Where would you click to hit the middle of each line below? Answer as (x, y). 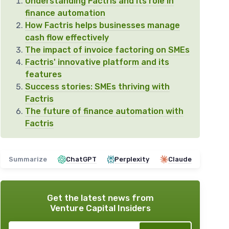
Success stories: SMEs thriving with (97, 87)
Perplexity (132, 159)
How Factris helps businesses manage (102, 26)
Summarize (28, 159)
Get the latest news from (100, 198)
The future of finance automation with (104, 111)
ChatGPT (81, 159)
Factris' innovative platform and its (97, 62)
